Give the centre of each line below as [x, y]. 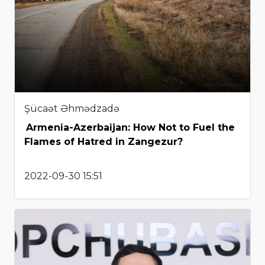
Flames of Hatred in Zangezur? [104, 142]
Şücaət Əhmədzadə [72, 109]
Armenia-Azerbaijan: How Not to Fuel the [130, 128]
